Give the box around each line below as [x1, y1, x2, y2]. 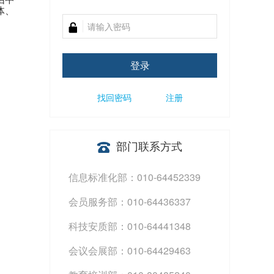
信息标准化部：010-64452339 [68, 170, 201, 185]
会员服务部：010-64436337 [68, 194, 191, 209]
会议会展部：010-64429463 [68, 243, 191, 258]
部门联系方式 [116, 138, 182, 154]
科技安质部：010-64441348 [68, 219, 191, 234]
